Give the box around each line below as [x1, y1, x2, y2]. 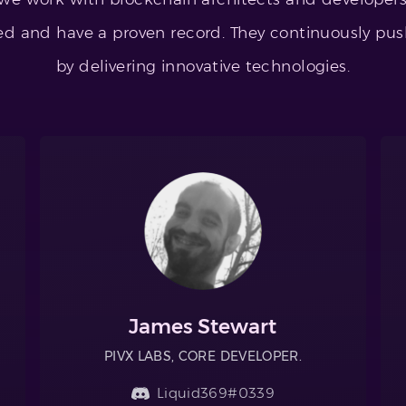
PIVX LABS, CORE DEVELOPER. [104, 348, 302, 363]
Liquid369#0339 [156, 383, 275, 401]
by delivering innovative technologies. [55, 57, 351, 76]
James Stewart [129, 314, 277, 339]
